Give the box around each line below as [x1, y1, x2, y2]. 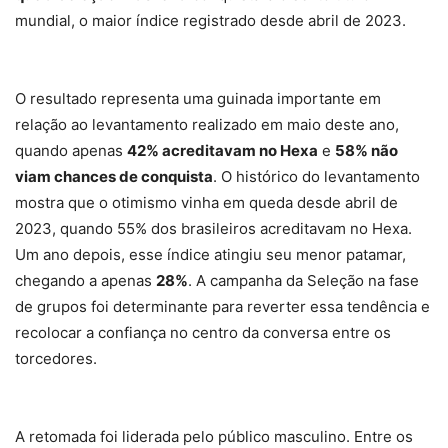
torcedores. [15, 348, 97, 368]
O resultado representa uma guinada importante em [15, 88, 381, 108]
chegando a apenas [15, 270, 156, 290]
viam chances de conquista [15, 166, 213, 186]
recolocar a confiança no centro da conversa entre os [15, 322, 391, 342]
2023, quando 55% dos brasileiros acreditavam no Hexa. [15, 218, 412, 238]
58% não [335, 140, 398, 160]
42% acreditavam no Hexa [127, 140, 318, 160]
